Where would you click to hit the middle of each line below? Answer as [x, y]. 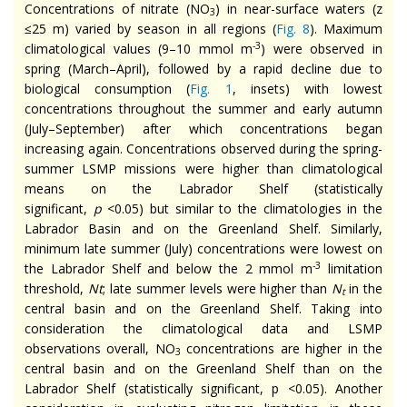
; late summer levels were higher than [217, 288]
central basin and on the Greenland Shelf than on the [203, 368]
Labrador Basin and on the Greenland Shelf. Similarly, [203, 228]
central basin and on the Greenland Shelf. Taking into [203, 308]
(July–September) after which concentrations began [203, 128]
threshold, [56, 288]
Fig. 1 [211, 88]
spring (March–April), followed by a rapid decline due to [203, 68]
